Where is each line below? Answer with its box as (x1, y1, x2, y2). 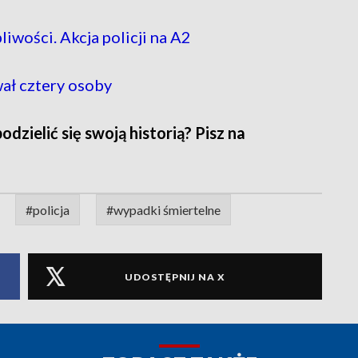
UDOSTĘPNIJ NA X (125, 270, 225, 283)
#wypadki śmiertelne (106, 202, 221, 218)
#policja (26, 202, 70, 218)
